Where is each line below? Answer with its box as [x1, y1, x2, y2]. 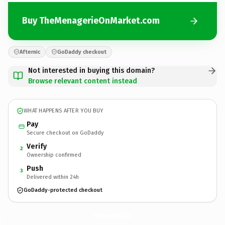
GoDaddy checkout [57, 48, 106, 55]
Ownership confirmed [27, 151, 81, 158]
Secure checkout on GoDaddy [27, 129, 103, 136]
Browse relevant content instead [28, 76, 137, 85]
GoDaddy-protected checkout [24, 187, 102, 193]
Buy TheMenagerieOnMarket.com [22, 15, 160, 26]
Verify [27, 142, 47, 151]
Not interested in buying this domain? [28, 66, 155, 75]
